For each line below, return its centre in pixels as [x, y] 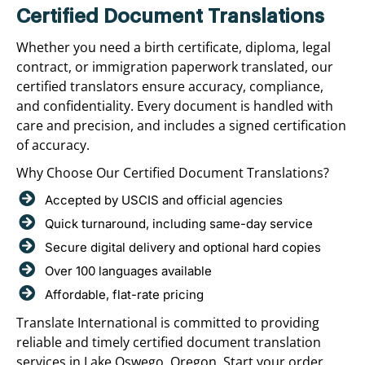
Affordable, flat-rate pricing [124, 294]
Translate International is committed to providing [168, 322]
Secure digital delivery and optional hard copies [183, 247]
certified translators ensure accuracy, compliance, [170, 86]
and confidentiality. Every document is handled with [175, 106]
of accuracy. [53, 145]
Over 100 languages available [128, 270]
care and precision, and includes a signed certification [181, 125]
